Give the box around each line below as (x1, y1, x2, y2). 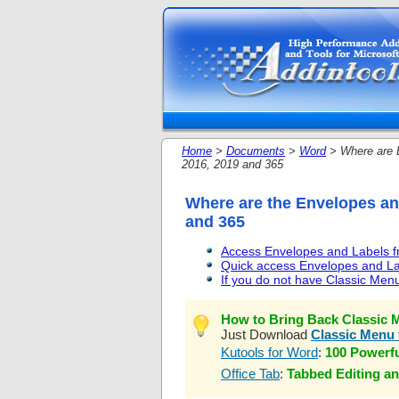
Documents (226, 144, 285, 158)
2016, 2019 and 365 (182, 158, 283, 171)
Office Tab (221, 365, 280, 381)
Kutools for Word (221, 344, 318, 360)
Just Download (221, 326, 311, 342)
